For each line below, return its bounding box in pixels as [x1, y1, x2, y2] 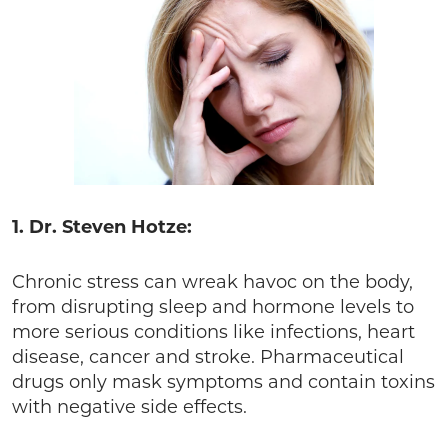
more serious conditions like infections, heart [12, 321, 415, 343]
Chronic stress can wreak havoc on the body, [12, 271, 413, 293]
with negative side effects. [12, 396, 247, 418]
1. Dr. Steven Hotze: [12, 216, 192, 238]
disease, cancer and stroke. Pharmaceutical [12, 346, 404, 368]
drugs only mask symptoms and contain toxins [12, 371, 435, 393]
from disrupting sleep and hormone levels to [12, 296, 414, 318]
